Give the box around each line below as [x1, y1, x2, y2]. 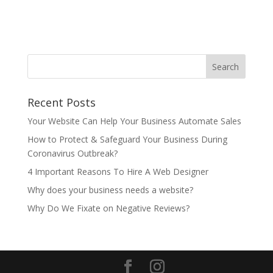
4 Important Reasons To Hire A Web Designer [27, 166, 208, 178]
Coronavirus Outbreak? [27, 147, 118, 160]
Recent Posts [27, 95, 96, 110]
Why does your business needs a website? [27, 184, 193, 196]
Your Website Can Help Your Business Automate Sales [27, 115, 241, 127]
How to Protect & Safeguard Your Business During [27, 133, 227, 146]
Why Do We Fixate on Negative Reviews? [27, 202, 190, 214]
